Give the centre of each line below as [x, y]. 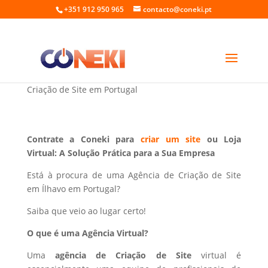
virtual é [221, 255]
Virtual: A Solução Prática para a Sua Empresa [121, 153]
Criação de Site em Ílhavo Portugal [113, 71]
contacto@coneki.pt [178, 9]
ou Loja [221, 139]
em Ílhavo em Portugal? [73, 189]
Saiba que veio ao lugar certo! [86, 211]
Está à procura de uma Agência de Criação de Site [134, 175]
